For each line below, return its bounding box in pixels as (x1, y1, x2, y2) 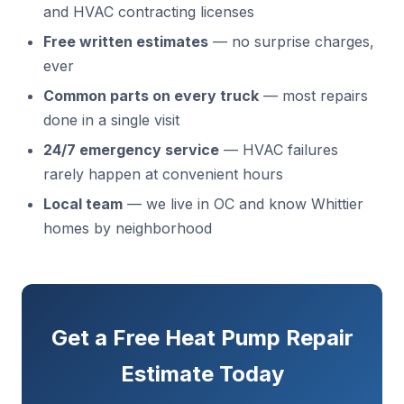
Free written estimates (43, 32, 208, 50)
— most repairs (259, 87, 368, 105)
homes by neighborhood (43, 219, 212, 237)
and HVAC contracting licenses (43, 3, 254, 21)
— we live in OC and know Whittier (123, 195, 363, 213)
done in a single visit (43, 111, 179, 129)
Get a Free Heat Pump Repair (50, 325, 353, 351)
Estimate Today (120, 361, 284, 387)
